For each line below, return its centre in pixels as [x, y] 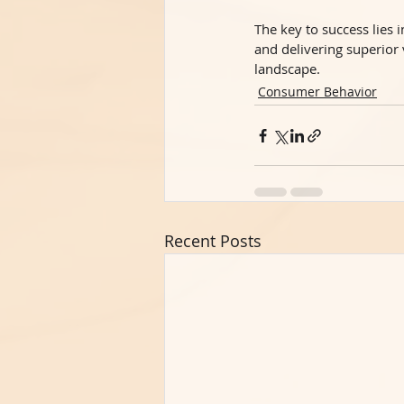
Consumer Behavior [317, 92]
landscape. [287, 69]
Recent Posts [213, 241]
